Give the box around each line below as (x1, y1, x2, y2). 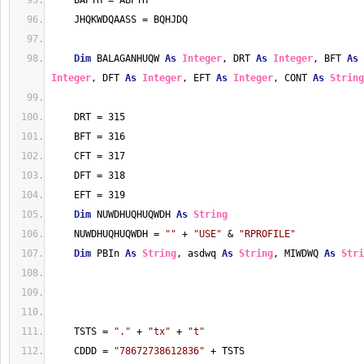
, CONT (273, 72, 313, 84)
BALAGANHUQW (91, 53, 165, 64)
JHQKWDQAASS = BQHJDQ (51, 14, 188, 25)
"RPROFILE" (239, 228, 296, 240)
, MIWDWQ (273, 248, 324, 259)
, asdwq (176, 248, 222, 259)
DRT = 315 (51, 111, 125, 123)
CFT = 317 (51, 150, 125, 162)
